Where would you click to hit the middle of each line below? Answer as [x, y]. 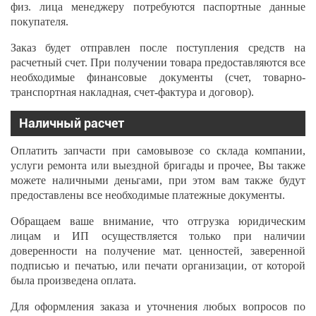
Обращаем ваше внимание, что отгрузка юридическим [158, 221]
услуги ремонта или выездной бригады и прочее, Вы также [158, 165]
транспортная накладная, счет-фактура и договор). [132, 92]
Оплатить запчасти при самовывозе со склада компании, [158, 151]
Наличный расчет [72, 123]
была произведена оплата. [73, 280]
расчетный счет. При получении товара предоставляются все [158, 62]
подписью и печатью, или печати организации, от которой [158, 266]
